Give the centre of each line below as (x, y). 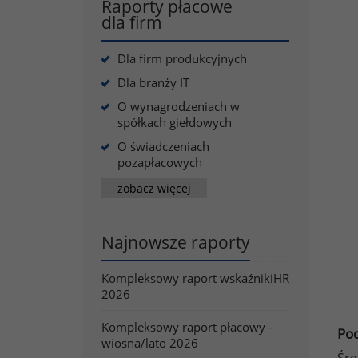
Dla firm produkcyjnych (182, 58)
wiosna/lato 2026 (150, 343)
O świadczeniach (163, 146)
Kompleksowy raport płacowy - (187, 327)
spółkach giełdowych (175, 122)
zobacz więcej (154, 188)
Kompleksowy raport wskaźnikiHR (195, 278)
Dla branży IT (153, 82)
